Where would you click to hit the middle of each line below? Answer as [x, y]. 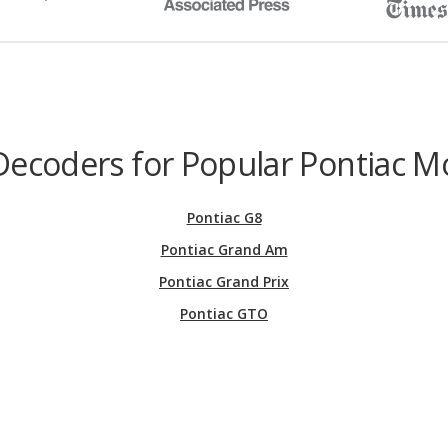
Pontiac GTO [224, 313]
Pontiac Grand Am [224, 249]
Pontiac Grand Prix [224, 281]
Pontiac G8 [224, 217]
